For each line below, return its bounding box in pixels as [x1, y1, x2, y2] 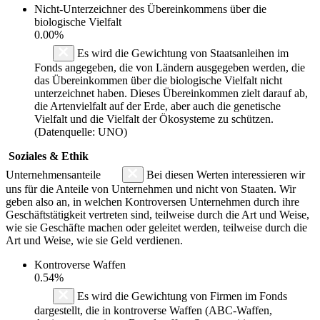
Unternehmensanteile [6, 168, 104, 181]
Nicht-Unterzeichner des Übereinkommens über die [34, 2, 266, 15]
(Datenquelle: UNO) [34, 125, 127, 138]
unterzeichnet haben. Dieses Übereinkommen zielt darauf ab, [34, 86, 308, 99]
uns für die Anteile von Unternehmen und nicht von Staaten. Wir [6, 182, 296, 195]
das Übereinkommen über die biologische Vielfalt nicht [34, 74, 282, 86]
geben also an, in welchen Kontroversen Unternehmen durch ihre [6, 195, 299, 208]
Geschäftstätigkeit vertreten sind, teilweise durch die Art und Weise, [6, 208, 309, 221]
